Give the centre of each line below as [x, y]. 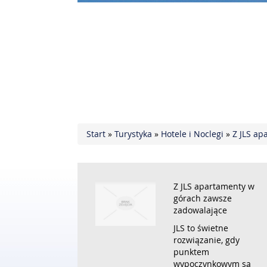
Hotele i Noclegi [192, 134]
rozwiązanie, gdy [207, 240]
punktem [192, 252]
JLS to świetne [201, 228]
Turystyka [133, 134]
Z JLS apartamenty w [214, 186]
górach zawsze [203, 198]
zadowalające [201, 210]
